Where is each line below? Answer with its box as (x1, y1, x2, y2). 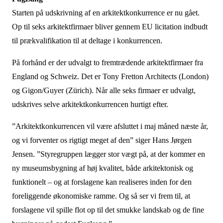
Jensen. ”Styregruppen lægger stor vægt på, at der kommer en (11, 150, 205, 158)
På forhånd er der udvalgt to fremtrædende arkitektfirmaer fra (11, 58, 203, 67)
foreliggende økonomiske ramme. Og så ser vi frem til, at (11, 192, 190, 200)
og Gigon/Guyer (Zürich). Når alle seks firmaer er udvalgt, (11, 86, 196, 95)
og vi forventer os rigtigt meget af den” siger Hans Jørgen (11, 136, 192, 144)
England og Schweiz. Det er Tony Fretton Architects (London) (11, 72, 209, 81)
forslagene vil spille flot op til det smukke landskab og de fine (11, 206, 204, 214)
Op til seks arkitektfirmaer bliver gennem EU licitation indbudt (11, 22, 208, 31)
